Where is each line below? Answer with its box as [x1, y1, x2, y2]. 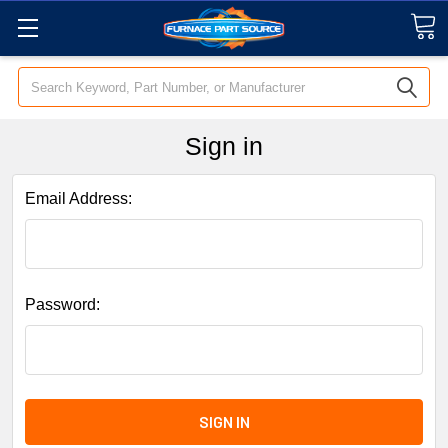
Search [18, 70, 69, 87]
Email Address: [25, 190, 132, 207]
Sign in [185, 132, 263, 160]
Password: [25, 296, 100, 313]
